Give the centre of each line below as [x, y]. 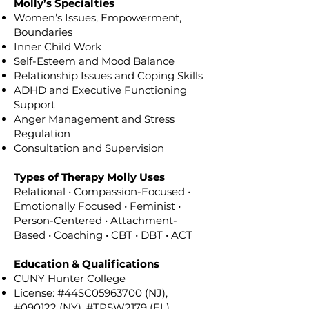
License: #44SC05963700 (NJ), [91, 293]
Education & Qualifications [87, 264]
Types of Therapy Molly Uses [89, 177]
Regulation [42, 133]
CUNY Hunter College [70, 278]
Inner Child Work [58, 47]
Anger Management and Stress [94, 119]
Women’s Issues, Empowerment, [98, 18]
